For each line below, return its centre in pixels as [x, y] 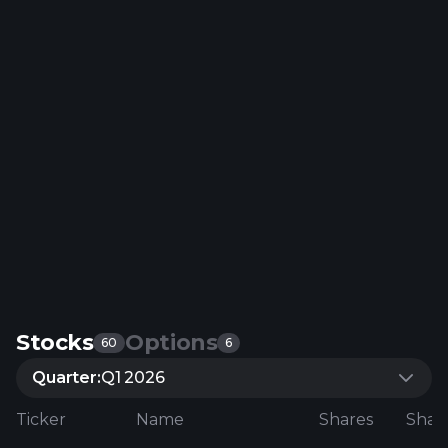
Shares [346, 419]
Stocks [55, 342]
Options [171, 342]
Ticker [41, 419]
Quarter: [66, 377]
